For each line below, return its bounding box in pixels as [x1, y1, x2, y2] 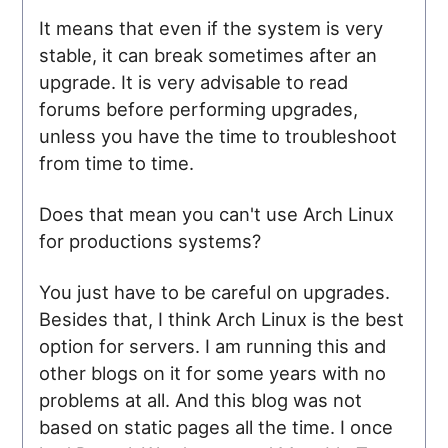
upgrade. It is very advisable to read [39, 70, 349, 93]
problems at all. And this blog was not [39, 388, 363, 411]
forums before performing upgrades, [39, 97, 359, 120]
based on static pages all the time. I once [39, 415, 394, 438]
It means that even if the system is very [39, 16, 384, 39]
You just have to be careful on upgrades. [39, 280, 391, 303]
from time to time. [39, 151, 195, 174]
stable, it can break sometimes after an [39, 43, 378, 66]
